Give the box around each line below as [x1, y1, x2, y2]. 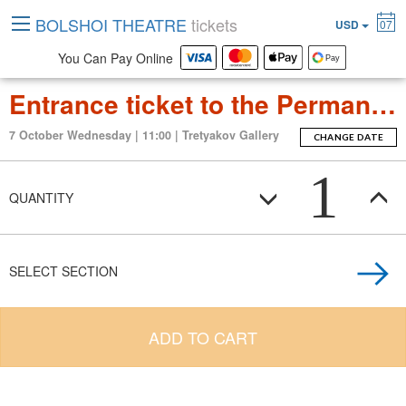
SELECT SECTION [9, 262, 118, 280]
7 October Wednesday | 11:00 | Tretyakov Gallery [9, 127, 279, 143]
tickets [190, 13, 237, 36]
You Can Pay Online [58, 49, 180, 67]
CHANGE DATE [313, 131, 384, 142]
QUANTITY [9, 188, 73, 207]
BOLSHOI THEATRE [34, 13, 191, 36]
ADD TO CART [149, 325, 257, 349]
